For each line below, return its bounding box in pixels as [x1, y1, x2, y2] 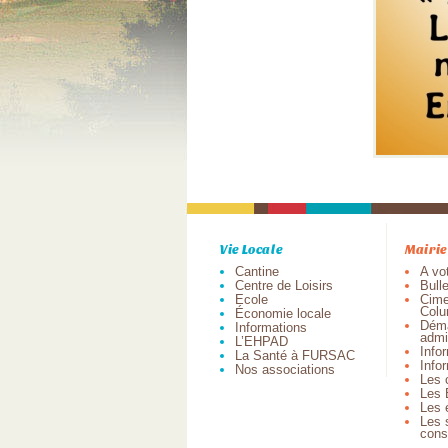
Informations [235, 320, 307, 335]
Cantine [235, 264, 279, 279]
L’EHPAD [235, 334, 288, 349]
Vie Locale [220, 241, 283, 256]
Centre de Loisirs [235, 278, 333, 293]
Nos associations [235, 362, 335, 377]
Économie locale [235, 306, 331, 321]
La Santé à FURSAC [235, 348, 355, 363]
